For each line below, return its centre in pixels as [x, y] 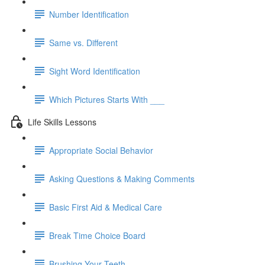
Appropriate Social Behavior [101, 150]
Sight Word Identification [95, 71]
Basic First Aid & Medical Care [106, 207]
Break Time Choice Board [97, 235]
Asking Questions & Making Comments [122, 178]
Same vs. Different [83, 42]
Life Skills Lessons [62, 122]
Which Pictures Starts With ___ [107, 99]
